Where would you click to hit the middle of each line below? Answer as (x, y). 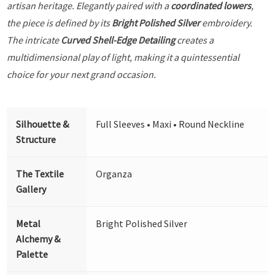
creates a (195, 40)
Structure (36, 139)
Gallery (31, 189)
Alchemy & (38, 238)
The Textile (40, 173)
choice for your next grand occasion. (82, 74)
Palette (32, 254)
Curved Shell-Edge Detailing (118, 40)
